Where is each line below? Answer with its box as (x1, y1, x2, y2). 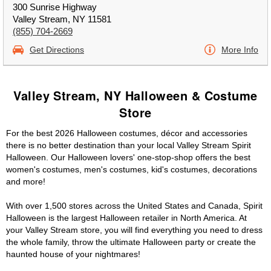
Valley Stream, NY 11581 (13, 14, 111, 24)
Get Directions (30, 45, 84, 54)
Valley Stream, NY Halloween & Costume (13, 87, 258, 104)
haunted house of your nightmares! (6, 249, 140, 259)
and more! (6, 177, 45, 186)
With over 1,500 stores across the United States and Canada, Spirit (6, 201, 263, 211)
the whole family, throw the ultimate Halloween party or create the (6, 237, 256, 247)
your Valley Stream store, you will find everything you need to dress (6, 225, 263, 235)
